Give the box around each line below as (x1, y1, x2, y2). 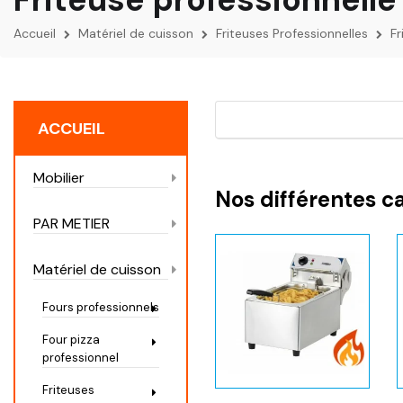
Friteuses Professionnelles (216, 25, 368, 42)
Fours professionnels (42, 300, 159, 316)
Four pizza (42, 332, 100, 348)
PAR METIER (33, 214, 110, 234)
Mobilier (33, 168, 85, 188)
